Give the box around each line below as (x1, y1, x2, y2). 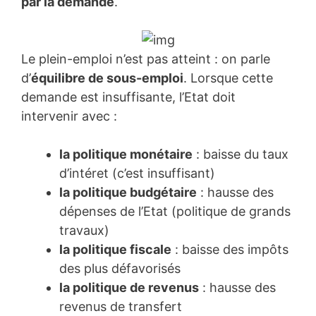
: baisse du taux (193, 146, 288, 162)
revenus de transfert (59, 298, 182, 314)
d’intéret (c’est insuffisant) (59, 165, 215, 181)
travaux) (59, 222, 109, 238)
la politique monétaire (59, 146, 193, 162)
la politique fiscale (59, 241, 171, 257)
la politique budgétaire (59, 184, 197, 200)
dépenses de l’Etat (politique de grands (59, 203, 291, 219)
